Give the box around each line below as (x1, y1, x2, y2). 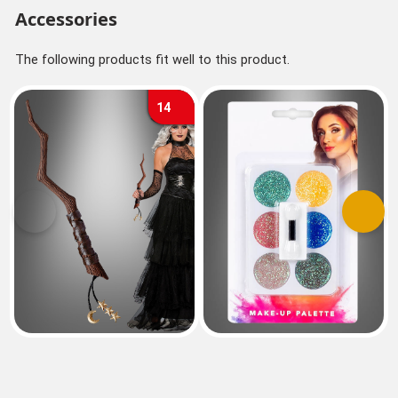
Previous (33, 211, 84, 228)
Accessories (14, 6, 117, 32)
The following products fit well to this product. (14, 51, 290, 68)
